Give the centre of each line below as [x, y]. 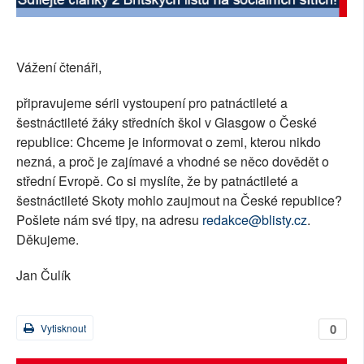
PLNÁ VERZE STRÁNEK [81, 95]
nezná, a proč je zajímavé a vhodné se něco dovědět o [173, 162]
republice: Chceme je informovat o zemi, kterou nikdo [169, 142]
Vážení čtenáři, [59, 67]
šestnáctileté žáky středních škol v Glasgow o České [167, 123]
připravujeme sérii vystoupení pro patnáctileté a [152, 103]
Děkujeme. [48, 240]
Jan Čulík [43, 275]
